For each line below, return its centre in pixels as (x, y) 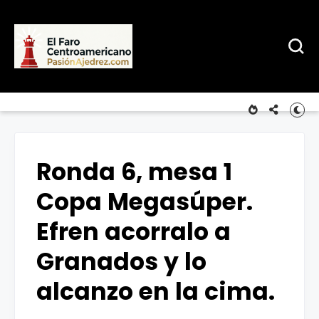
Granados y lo (121, 262)
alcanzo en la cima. (156, 292)
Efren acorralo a (134, 232)
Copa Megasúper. (145, 202)
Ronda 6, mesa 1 (134, 172)
